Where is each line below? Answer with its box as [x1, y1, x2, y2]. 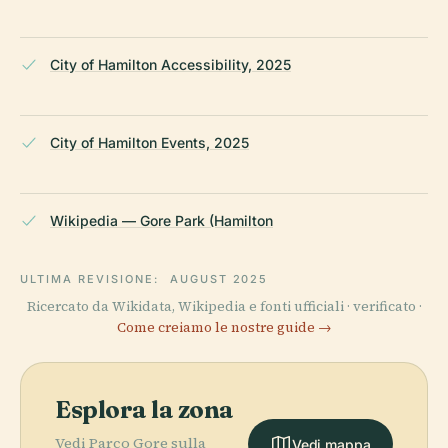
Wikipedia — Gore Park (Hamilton [50, 211, 273, 229]
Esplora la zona [55, 394, 234, 424]
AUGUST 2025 [169, 271, 269, 286]
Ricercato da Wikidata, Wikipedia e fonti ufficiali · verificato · [26, 296, 422, 316]
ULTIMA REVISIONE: [20, 271, 164, 286]
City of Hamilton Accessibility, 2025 [50, 55, 291, 73]
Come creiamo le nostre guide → [116, 317, 332, 337]
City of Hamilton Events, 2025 [50, 133, 249, 151]
